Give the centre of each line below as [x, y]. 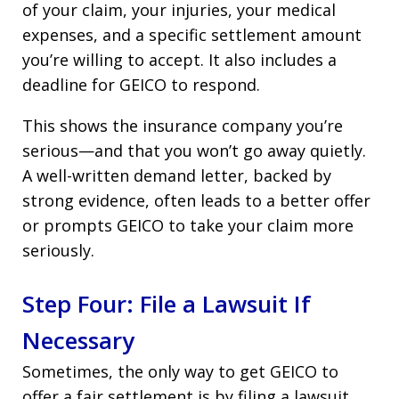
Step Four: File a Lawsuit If [167, 303]
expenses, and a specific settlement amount [192, 34]
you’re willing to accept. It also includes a [179, 59]
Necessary [78, 340]
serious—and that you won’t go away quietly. [194, 150]
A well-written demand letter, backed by [177, 175]
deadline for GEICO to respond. [141, 84]
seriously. [58, 250]
